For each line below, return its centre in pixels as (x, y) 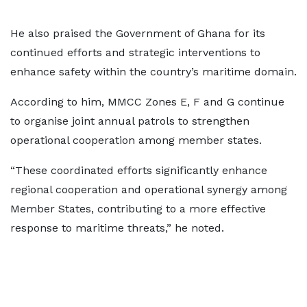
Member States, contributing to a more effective (138, 209)
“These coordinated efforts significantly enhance (139, 170)
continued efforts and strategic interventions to (135, 52)
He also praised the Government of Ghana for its (138, 33)
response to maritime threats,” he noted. (117, 228)
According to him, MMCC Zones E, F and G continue (147, 102)
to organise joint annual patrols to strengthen (130, 121)
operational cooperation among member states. (136, 140)
